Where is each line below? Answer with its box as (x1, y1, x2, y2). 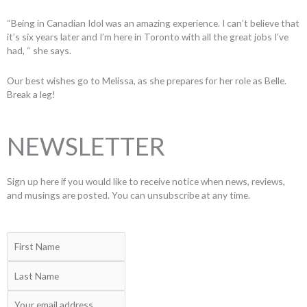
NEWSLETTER (7, 131, 165, 161)
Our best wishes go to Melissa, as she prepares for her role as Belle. (7, 75, 286, 87)
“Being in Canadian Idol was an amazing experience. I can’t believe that (7, 17, 299, 29)
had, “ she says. (7, 45, 71, 57)
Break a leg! (7, 88, 56, 101)
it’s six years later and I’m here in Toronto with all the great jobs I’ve (7, 31, 288, 43)
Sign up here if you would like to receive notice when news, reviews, (7, 175, 285, 187)
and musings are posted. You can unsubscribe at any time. (7, 189, 250, 201)
